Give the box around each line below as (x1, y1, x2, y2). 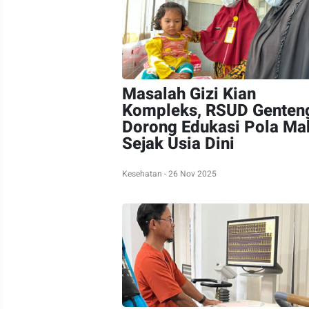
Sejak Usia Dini (122, 132, 235, 156)
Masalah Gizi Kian (122, 82, 256, 106)
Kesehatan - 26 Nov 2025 (122, 168, 217, 180)
